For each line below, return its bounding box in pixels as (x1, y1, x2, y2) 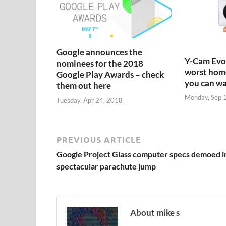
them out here (56, 80, 111, 91)
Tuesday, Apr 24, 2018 (56, 96, 123, 104)
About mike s (130, 207, 180, 218)
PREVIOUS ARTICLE (56, 134, 141, 145)
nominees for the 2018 (56, 58, 143, 69)
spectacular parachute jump (56, 161, 156, 171)
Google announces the (56, 47, 142, 58)
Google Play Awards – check (56, 69, 164, 80)
